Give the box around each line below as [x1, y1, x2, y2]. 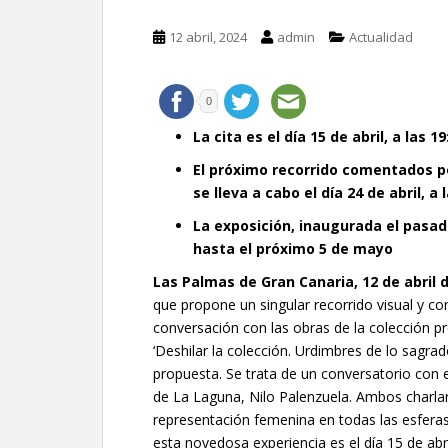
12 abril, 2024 [169, 28, 247, 46]
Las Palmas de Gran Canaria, [153, 272, 362, 291]
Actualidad [349, 28, 413, 46]
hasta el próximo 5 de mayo [193, 239, 393, 258]
